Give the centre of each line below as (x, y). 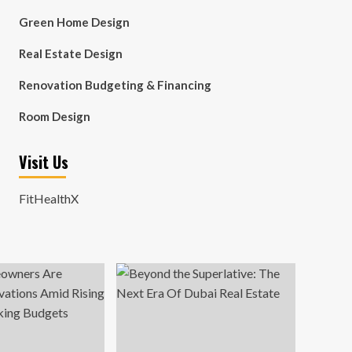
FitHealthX (48, 198)
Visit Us (43, 162)
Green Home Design (74, 22)
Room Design (54, 116)
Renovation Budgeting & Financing (115, 85)
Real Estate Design (70, 53)
